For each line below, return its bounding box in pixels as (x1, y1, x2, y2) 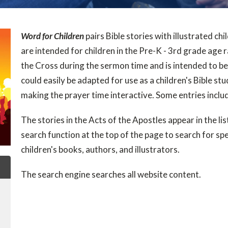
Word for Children (20, 31, 84, 42)
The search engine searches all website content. (20, 169, 201, 180)
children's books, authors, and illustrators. (20, 144, 180, 155)
